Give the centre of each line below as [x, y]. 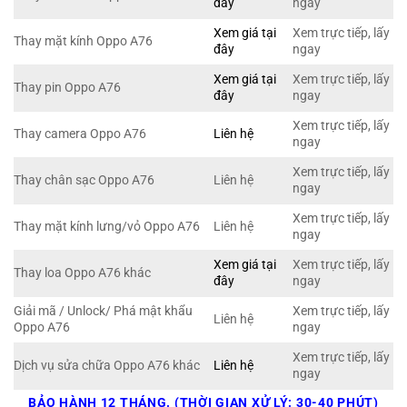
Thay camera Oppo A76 [80, 134]
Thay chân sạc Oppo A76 [84, 181]
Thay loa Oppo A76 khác [82, 273]
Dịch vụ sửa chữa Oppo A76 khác [107, 366]
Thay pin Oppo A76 [67, 88]
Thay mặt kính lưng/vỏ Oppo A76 [107, 227]
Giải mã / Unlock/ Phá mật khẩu [103, 312]
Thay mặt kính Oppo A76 [83, 42]
